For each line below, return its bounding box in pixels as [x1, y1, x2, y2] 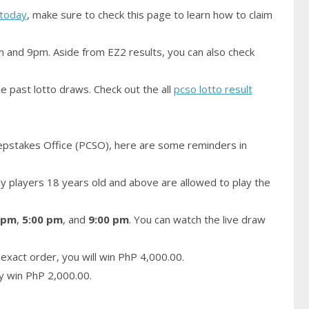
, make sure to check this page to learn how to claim [26, 8, 272, 22]
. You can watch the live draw [128, 212, 266, 227]
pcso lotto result [173, 82, 252, 97]
